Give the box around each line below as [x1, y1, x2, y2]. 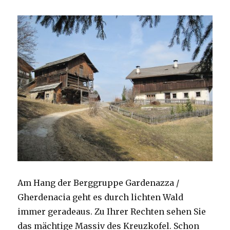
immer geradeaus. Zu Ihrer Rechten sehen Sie [17, 206, 206, 217]
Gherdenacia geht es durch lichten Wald [17, 191, 184, 202]
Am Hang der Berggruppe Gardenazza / [17, 177, 180, 188]
